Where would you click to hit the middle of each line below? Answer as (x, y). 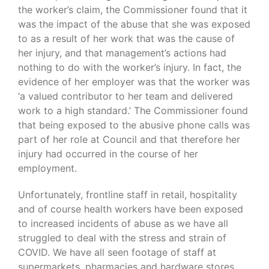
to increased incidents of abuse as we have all (123, 224)
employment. (47, 168)
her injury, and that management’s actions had (122, 53)
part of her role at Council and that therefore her (129, 140)
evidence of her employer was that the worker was (134, 82)
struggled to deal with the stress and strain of (122, 238)
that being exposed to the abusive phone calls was (134, 125)
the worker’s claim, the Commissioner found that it (133, 10)
